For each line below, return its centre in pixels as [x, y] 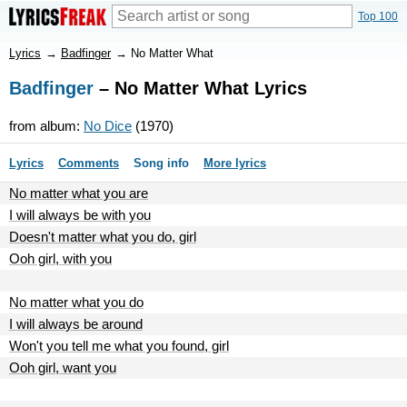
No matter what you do [76, 302]
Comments [89, 163]
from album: [46, 126]
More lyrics [235, 163]
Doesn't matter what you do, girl [103, 237]
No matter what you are [79, 193]
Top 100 [378, 16]
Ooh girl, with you [60, 258]
